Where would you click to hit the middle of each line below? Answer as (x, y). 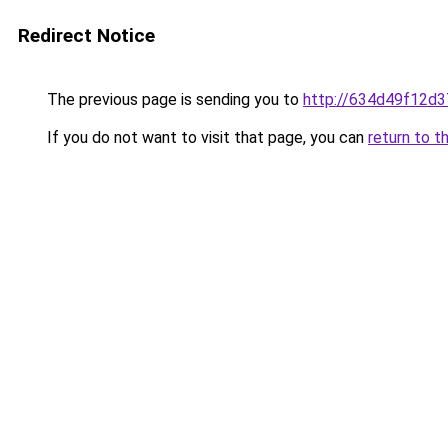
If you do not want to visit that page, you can (205, 137)
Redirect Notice (86, 35)
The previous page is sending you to (173, 99)
